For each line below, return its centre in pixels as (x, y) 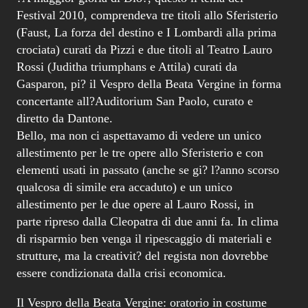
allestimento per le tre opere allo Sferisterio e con (140, 153)
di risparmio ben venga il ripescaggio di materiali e (144, 239)
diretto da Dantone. (65, 119)
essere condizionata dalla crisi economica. (121, 273)
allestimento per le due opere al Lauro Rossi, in (135, 205)
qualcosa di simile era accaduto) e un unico (124, 187)
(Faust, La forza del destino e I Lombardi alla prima (146, 33)
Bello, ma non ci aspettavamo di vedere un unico (139, 136)
